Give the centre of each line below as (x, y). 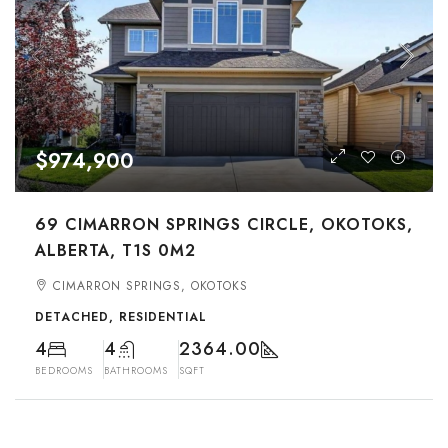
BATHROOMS (136, 370)
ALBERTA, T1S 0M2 (115, 250)
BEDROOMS (64, 370)
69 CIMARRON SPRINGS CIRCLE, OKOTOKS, (224, 224)
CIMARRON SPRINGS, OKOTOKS (150, 286)
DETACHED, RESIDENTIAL (121, 317)
